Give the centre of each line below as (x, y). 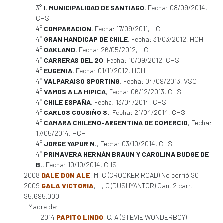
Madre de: (43, 206)
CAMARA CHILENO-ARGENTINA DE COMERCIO (116, 123)
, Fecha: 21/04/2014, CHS (147, 112)
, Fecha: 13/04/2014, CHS (128, 102)
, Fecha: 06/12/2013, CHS (143, 91)
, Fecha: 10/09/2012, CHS (141, 60)
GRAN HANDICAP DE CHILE (86, 39)
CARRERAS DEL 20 (73, 60)
